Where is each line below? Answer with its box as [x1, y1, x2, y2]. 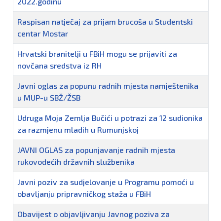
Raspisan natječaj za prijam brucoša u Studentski [17, 17, 193, 27]
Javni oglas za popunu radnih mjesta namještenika [17, 81, 198, 91]
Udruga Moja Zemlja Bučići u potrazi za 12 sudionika [17, 113, 203, 123]
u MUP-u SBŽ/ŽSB [17, 93, 80, 103]
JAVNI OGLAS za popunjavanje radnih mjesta [17, 145, 175, 155]
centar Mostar [17, 29, 68, 38]
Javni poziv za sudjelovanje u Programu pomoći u [17, 177, 194, 187]
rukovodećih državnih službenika [17, 157, 135, 167]
